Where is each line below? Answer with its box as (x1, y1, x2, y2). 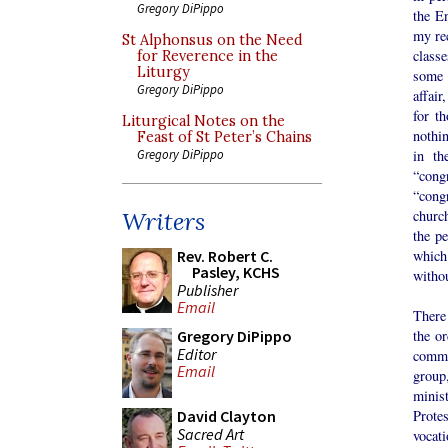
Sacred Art (177, 423, 244, 444)
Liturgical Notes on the (122, 112, 285, 130)
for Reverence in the (137, 47, 278, 65)
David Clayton (177, 406, 276, 426)
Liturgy (137, 63, 190, 81)
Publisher (177, 279, 238, 300)
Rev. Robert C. (177, 246, 273, 266)
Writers (122, 206, 205, 237)
